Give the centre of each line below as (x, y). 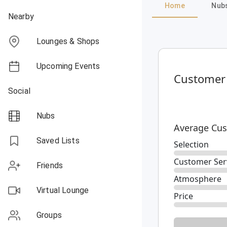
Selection (191, 144)
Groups (49, 215)
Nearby (21, 16)
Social (19, 91)
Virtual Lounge (63, 190)
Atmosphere (198, 179)
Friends (50, 165)
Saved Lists (58, 141)
